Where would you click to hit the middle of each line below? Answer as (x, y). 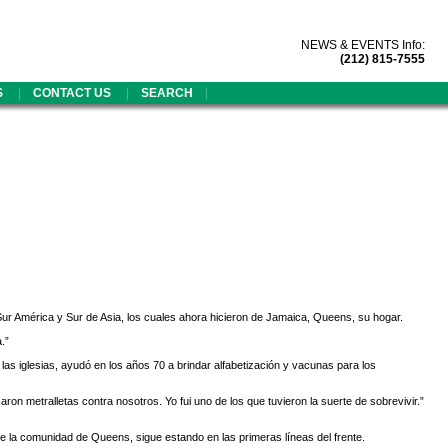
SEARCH (167, 92)
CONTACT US (73, 92)
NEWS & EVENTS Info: (363, 45)
